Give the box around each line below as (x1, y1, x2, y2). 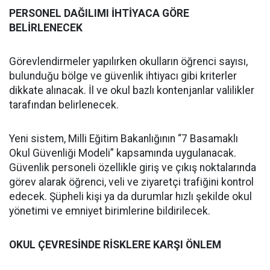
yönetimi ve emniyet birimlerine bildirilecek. (9, 204, 210, 217)
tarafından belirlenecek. (9, 98, 119, 111)
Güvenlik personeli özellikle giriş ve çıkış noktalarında (9, 161, 256, 174)
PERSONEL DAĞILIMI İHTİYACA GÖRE (9, 7, 189, 19)
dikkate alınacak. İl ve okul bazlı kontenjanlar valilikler (9, 84, 254, 96)
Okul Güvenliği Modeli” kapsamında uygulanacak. (9, 146, 236, 159)
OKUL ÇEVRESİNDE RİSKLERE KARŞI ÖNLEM (9, 238, 221, 251)
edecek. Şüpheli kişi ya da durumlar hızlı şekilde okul (9, 190, 252, 202)
